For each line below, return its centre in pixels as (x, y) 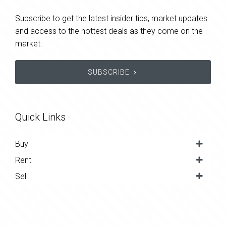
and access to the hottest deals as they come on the (109, 31)
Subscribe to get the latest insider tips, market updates (111, 19)
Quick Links (40, 117)
